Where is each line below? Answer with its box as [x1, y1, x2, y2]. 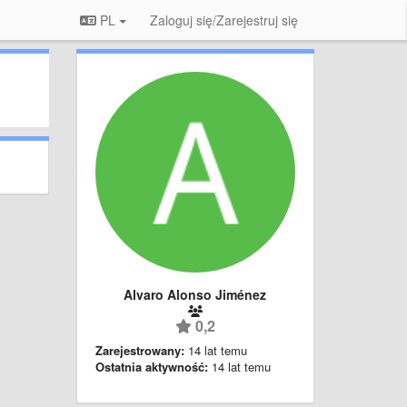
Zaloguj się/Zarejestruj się [150, 11, 298, 29]
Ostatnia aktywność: [94, 357, 208, 375]
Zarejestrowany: [94, 341, 184, 359]
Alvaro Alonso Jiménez [124, 284, 267, 303]
